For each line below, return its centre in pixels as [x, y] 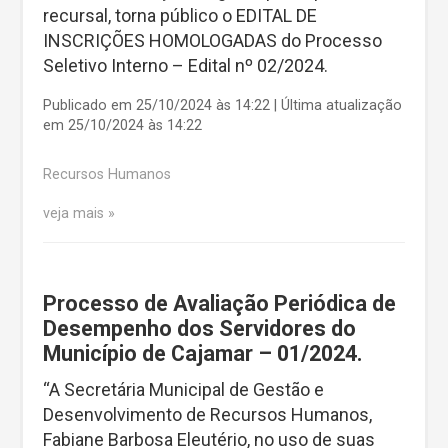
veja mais [73, 214]
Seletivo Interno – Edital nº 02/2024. [185, 66]
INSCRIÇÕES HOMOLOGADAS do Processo [212, 41]
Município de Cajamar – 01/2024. [203, 354]
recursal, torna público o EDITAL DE [180, 16]
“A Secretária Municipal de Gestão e [183, 390]
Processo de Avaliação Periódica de [219, 304]
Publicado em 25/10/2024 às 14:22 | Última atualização [222, 106]
